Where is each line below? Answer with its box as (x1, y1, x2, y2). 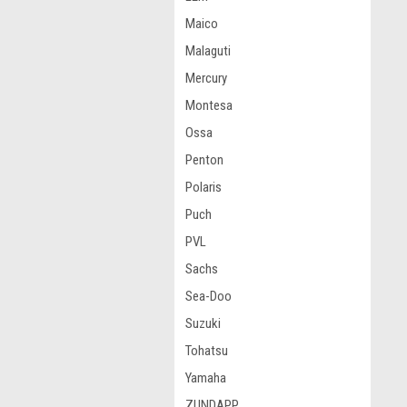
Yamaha (185, 370, 226, 386)
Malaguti (185, 43, 231, 59)
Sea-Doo (185, 288, 232, 304)
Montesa (185, 97, 233, 114)
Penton (185, 152, 223, 168)
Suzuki (185, 315, 221, 332)
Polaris (185, 179, 222, 195)
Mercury (185, 70, 227, 86)
